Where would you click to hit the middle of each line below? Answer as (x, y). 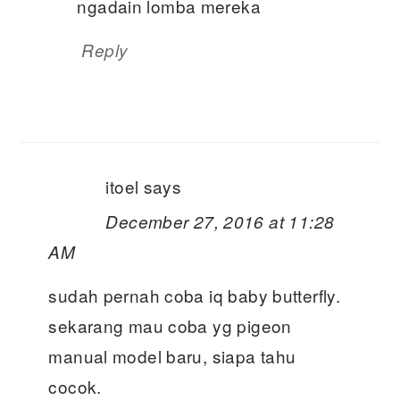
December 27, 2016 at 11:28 (220, 222)
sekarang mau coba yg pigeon (170, 326)
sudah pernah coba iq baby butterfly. (195, 296)
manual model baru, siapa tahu (172, 356)
